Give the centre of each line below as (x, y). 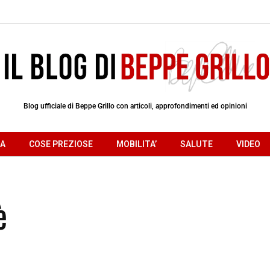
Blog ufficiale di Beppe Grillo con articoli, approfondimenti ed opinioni (135, 106)
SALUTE (196, 144)
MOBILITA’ (137, 144)
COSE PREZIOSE (61, 144)
